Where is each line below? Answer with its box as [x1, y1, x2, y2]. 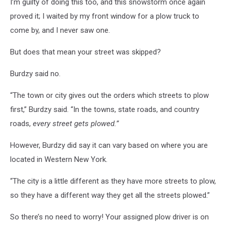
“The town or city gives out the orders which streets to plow [10, 91, 209, 100]
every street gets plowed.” [33, 119, 119, 129]
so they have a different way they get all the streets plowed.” [10, 191, 210, 200]
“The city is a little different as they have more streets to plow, [10, 177, 216, 186]
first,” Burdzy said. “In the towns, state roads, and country [10, 105, 199, 115]
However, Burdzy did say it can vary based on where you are [10, 141, 208, 150]
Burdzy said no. [10, 69, 61, 79]
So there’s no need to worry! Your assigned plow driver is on [10, 212, 209, 222]
